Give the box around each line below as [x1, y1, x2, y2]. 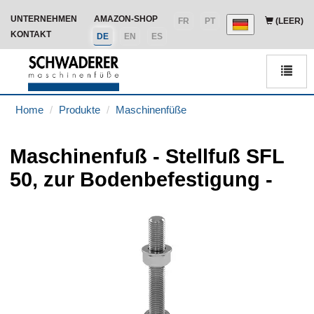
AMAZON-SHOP [94, 14, 158, 24]
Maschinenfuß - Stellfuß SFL [10, 145, 284, 168]
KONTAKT [11, 29, 51, 39]
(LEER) [273, 16, 303, 26]
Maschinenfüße [116, 104, 186, 116]
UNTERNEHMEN [11, 14, 77, 24]
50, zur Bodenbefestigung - [10, 168, 273, 191]
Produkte [59, 104, 100, 116]
